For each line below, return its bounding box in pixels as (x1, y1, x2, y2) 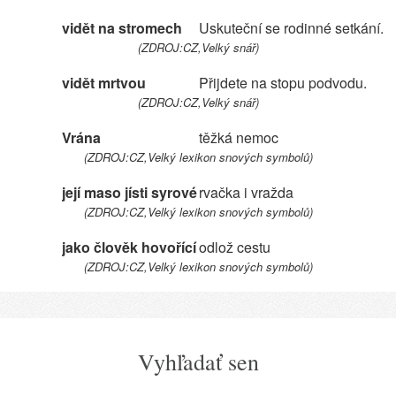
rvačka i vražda (199, 182, 293, 202)
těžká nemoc (199, 127, 278, 148)
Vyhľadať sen (137, 346, 259, 377)
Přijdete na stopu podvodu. (199, 72, 367, 93)
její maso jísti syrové (62, 182, 197, 202)
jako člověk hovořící (62, 237, 196, 257)
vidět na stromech (62, 18, 182, 38)
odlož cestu (199, 237, 270, 257)
